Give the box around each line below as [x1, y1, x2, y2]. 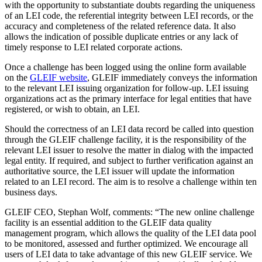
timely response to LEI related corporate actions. [5, 42, 182, 53]
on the [5, 73, 30, 83]
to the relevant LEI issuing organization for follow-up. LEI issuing [5, 83, 249, 94]
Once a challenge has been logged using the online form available [5, 62, 246, 73]
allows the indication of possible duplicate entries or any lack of [5, 32, 238, 42]
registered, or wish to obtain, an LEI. [5, 104, 140, 115]
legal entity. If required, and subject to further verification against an [5, 156, 253, 166]
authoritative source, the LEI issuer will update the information [5, 166, 235, 177]
